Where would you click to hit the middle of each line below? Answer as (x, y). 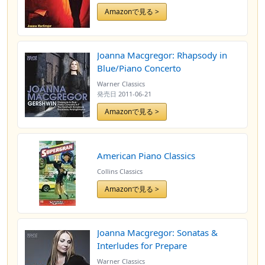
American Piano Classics (146, 155)
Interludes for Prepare (142, 245)
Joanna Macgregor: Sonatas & (157, 232)
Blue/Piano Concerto (139, 68)
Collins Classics (120, 171)
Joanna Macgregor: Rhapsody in (162, 55)
